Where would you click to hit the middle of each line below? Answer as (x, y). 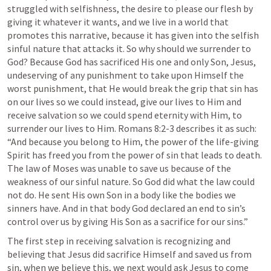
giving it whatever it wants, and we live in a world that (118, 22)
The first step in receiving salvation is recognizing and (119, 241)
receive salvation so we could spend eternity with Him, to (125, 115)
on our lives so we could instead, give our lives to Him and (124, 102)
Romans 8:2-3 (146, 128)
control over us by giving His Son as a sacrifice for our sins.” (128, 221)
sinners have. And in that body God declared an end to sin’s (126, 208)
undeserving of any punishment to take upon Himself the (126, 75)
